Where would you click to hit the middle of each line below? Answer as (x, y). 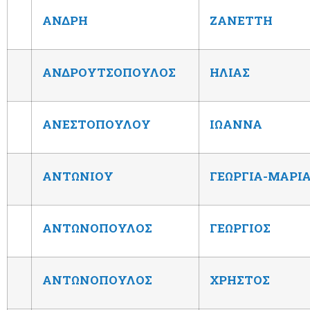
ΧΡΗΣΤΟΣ (240, 280)
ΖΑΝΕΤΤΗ (241, 20)
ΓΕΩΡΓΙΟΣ (240, 228)
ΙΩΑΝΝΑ (236, 124)
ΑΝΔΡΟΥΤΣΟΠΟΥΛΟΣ (109, 72)
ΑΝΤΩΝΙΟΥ (78, 176)
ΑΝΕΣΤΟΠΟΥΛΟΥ (97, 124)
